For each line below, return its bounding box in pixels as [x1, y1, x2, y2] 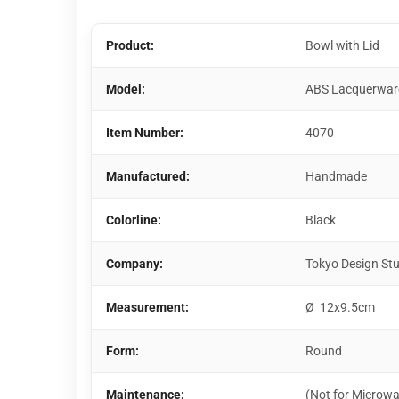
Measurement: [106, 300, 189, 314]
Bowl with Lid [305, 38, 379, 53]
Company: [106, 256, 163, 271]
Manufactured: [106, 169, 190, 183]
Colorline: [106, 213, 161, 227]
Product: [106, 38, 154, 53]
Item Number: [106, 126, 183, 140]
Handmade [305, 169, 367, 183]
